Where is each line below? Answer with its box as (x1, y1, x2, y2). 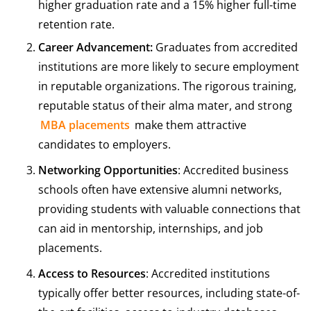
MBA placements (40, 117, 131, 133)
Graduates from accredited (155, 40, 298, 56)
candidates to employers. (38, 137, 171, 153)
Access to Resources (38, 266, 146, 282)
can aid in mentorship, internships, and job (38, 221, 263, 237)
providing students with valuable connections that (38, 201, 301, 217)
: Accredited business (178, 162, 289, 178)
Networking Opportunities (38, 162, 178, 178)
